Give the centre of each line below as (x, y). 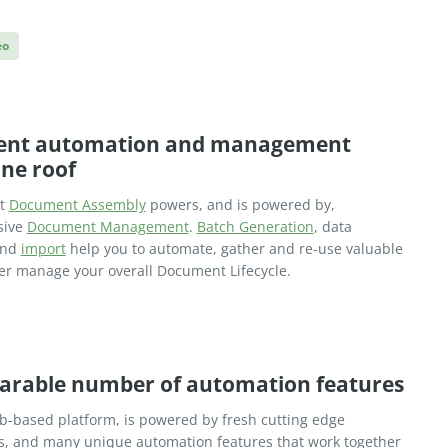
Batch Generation (255, 227)
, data (332, 227)
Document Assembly (77, 205)
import (43, 249)
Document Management (107, 227)
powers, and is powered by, (240, 205)
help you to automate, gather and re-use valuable (234, 249)
